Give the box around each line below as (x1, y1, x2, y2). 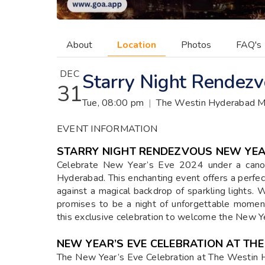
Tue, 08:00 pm (82, 96, 144, 109)
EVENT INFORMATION (57, 122, 158, 135)
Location (117, 38, 156, 51)
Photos (181, 38, 211, 51)
